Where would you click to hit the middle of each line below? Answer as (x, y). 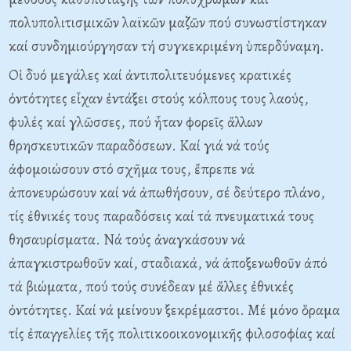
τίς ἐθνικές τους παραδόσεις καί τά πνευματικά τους (161, 216)
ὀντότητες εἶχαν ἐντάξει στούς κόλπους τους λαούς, (159, 99)
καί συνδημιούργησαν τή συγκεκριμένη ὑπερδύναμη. (166, 46)
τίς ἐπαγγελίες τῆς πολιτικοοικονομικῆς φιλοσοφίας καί (172, 334)
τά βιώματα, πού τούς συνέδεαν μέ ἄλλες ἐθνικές (151, 287)
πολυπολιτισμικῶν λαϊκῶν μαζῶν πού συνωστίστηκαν (168, 23)
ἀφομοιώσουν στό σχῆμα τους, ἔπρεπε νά (132, 169)
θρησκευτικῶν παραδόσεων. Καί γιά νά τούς (139, 146)
